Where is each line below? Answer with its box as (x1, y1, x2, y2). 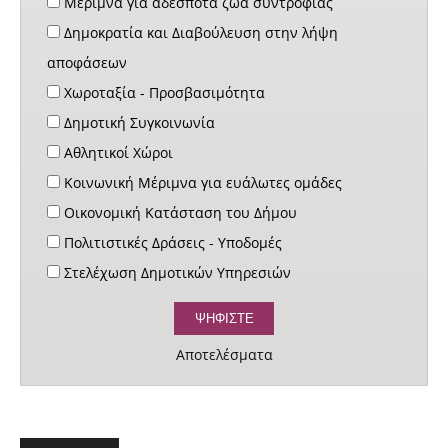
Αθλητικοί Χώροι (60, 143, 173, 163)
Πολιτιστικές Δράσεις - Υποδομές (60, 233, 282, 253)
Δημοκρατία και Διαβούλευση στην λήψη (60, 23, 338, 43)
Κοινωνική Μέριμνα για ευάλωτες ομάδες (60, 173, 342, 193)
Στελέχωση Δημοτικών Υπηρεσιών (60, 263, 291, 283)
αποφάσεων (47, 53, 127, 73)
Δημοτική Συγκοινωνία (60, 113, 215, 133)
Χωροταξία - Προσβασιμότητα (60, 83, 265, 103)
